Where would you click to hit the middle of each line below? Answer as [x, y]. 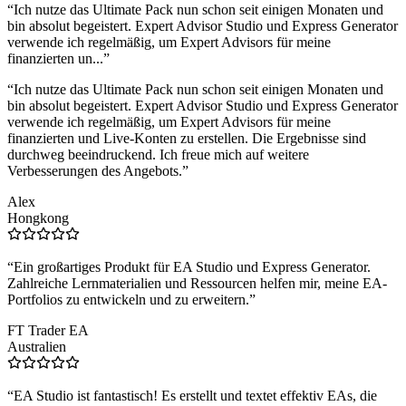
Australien [37, 347]
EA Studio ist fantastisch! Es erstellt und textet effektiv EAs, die [195, 396]
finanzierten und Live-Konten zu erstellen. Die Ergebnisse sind [187, 139]
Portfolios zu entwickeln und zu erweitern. [128, 300]
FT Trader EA [48, 331]
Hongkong [38, 218]
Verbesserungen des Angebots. [95, 171]
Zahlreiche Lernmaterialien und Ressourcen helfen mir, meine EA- [197, 284]
